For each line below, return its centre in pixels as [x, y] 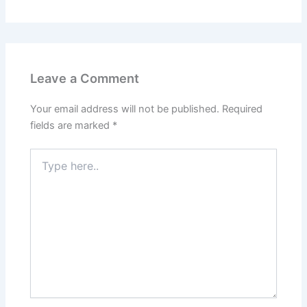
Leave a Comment [85, 78]
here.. [42, 169]
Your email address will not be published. [125, 109]
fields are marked [72, 126]
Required [243, 109]
